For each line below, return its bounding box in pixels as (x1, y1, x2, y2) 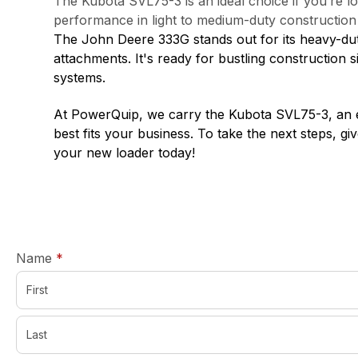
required (62, 249, 113, 265)
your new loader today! (54, 144, 196, 161)
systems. (54, 69, 106, 86)
